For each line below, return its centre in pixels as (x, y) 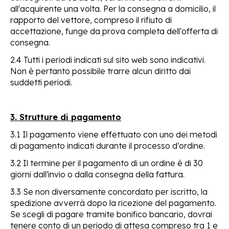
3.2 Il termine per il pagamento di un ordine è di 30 (107, 163)
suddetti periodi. (41, 82)
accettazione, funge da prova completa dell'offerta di (114, 31)
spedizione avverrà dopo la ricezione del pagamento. (113, 203)
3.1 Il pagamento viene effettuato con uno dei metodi (114, 134)
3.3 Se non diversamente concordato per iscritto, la (109, 191)
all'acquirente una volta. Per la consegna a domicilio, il (113, 8)
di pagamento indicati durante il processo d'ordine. (108, 145)
